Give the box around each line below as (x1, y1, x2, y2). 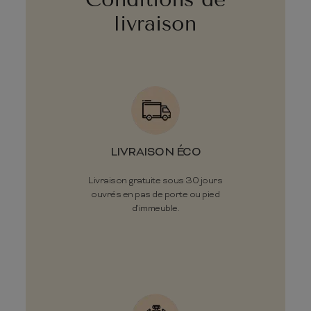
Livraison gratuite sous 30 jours (88, 174, 223, 187)
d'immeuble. (131, 202, 180, 215)
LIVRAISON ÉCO (110, 145, 201, 160)
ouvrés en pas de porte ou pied (91, 188, 220, 201)
